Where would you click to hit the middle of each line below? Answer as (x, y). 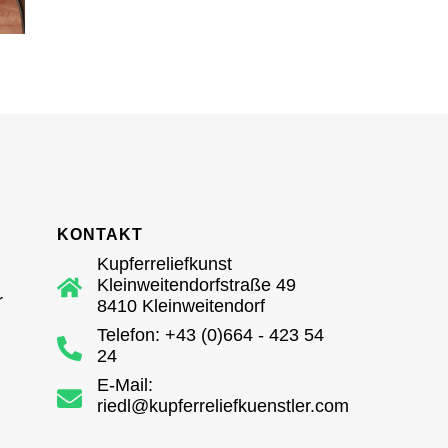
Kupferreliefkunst (164, 264)
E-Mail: (124, 385)
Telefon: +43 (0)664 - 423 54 (210, 335)
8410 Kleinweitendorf (180, 306)
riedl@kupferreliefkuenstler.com (222, 406)
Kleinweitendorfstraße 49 (196, 285)
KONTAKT (99, 235)
